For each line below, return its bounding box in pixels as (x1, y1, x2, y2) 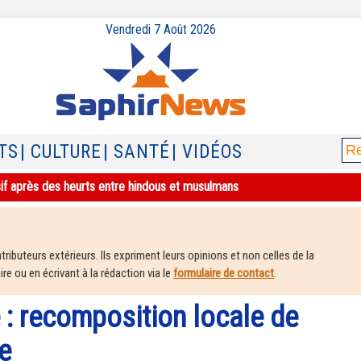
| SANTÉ (103, 141, 170, 163)
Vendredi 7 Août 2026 (105, 22, 216, 37)
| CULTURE (20, 141, 102, 163)
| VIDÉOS (172, 141, 243, 163)
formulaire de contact (173, 266, 274, 280)
